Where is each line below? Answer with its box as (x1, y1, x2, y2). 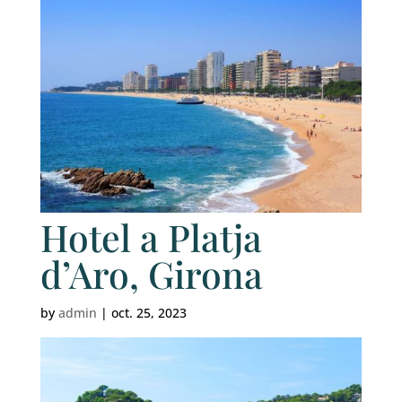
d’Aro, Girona (39, 249, 263, 298)
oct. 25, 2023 (110, 303, 187, 321)
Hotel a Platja (39, 212, 262, 261)
